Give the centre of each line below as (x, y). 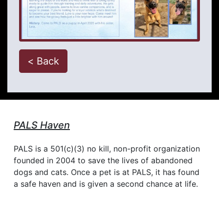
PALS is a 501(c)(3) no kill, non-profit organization (107, 148)
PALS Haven (42, 125)
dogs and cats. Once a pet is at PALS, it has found (107, 172)
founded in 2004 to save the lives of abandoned (103, 160)
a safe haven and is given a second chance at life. (106, 184)
